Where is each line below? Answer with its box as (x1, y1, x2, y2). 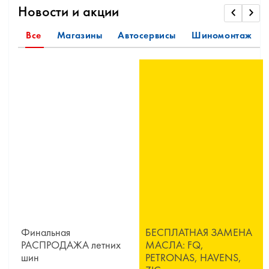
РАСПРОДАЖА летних (21, 238, 121, 252)
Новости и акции (18, 2, 119, 20)
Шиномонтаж (192, 29, 253, 41)
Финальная (21, 226, 70, 239)
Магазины (56, 29, 103, 41)
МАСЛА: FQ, (145, 238, 204, 252)
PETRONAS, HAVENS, (145, 251, 241, 264)
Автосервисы (118, 29, 177, 41)
